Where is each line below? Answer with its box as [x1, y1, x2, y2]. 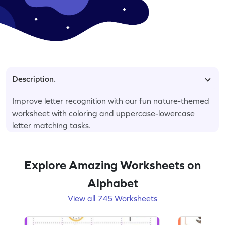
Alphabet [87, 176, 138, 190]
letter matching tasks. [12, 120, 91, 130]
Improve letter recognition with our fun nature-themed [12, 96, 209, 105]
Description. [12, 74, 56, 83]
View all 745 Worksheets [68, 193, 157, 203]
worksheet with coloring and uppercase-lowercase [12, 108, 195, 118]
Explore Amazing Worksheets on [24, 158, 201, 172]
